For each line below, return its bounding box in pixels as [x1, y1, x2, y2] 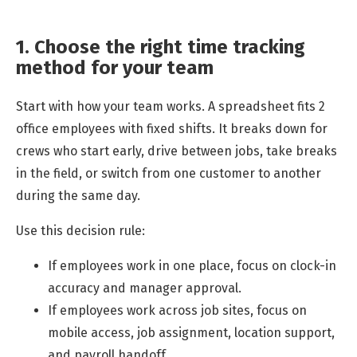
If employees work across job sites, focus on [48, 303, 307, 319]
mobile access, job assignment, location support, [48, 325, 335, 341]
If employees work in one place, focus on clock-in [48, 258, 336, 274]
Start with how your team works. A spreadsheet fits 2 [16, 99, 325, 115]
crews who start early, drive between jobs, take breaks [16, 143, 337, 159]
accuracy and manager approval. [48, 280, 241, 296]
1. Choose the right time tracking [16, 36, 305, 59]
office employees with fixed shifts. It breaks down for [16, 121, 328, 137]
